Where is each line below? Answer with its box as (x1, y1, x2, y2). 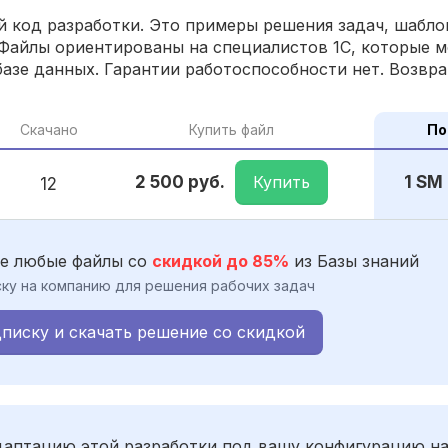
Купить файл (189, 120, 274, 138)
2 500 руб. (135, 172, 225, 193)
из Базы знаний (289, 250, 419, 271)
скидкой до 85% (152, 250, 289, 271)
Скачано (19, 120, 78, 138)
